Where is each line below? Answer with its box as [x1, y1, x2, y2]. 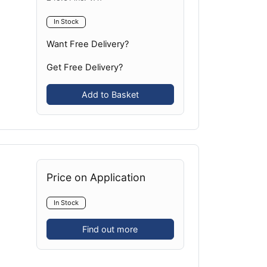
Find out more [82, 224, 138, 235]
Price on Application [46, 171, 145, 184]
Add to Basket [81, 89, 139, 100]
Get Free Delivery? [46, 62, 123, 73]
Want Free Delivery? [46, 39, 129, 50]
